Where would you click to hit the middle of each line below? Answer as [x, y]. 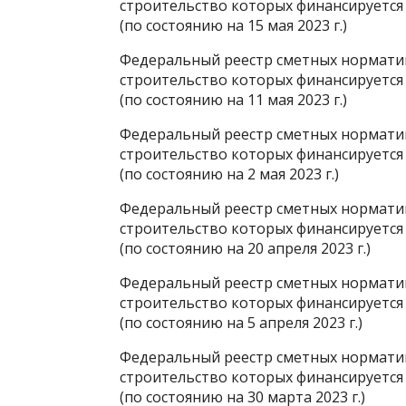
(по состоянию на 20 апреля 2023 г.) [245, 248]
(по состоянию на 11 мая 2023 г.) [233, 99]
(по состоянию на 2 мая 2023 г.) [229, 174]
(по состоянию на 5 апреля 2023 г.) [241, 322]
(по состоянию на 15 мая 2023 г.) [233, 25]
